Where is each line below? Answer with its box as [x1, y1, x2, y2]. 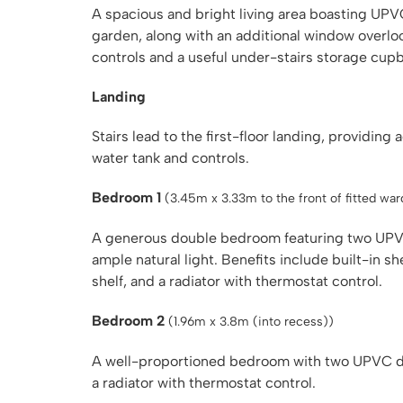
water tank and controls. [92, 149, 249, 166]
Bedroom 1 [92, 189, 161, 206]
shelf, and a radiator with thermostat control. [92, 273, 382, 290]
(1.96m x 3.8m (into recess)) [168, 314, 334, 329]
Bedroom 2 [92, 312, 165, 329]
